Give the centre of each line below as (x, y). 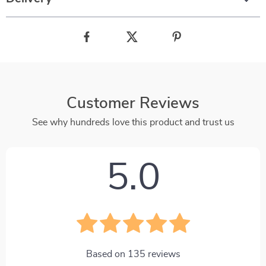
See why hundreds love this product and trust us (133, 122)
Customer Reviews (133, 103)
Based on (107, 254)
